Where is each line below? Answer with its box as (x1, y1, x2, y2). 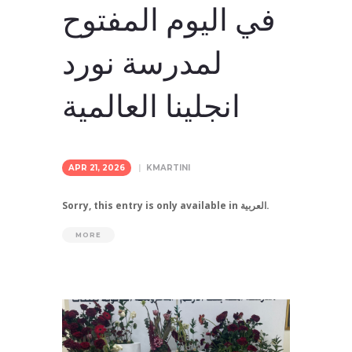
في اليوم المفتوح (62, 2, 276, 39)
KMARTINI (145, 162, 190, 173)
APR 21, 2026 (68, 162, 125, 173)
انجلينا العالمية (62, 88, 240, 126)
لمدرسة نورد (62, 45, 222, 82)
